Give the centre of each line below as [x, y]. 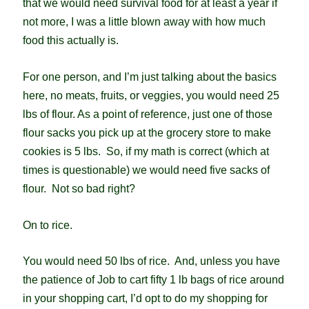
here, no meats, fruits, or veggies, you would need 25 [151, 96]
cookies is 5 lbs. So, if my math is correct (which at [146, 152]
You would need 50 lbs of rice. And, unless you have [151, 261]
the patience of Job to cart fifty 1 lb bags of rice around [153, 280]
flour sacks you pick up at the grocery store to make [147, 133]
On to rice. [47, 225]
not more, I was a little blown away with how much [144, 22]
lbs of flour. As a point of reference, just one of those [147, 114]
